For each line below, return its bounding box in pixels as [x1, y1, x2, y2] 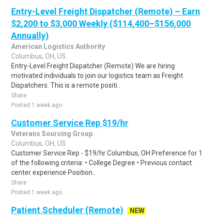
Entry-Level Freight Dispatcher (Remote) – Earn [11, 6, 200, 16]
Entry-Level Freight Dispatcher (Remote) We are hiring [11, 62, 175, 70]
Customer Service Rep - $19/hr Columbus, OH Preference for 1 [11, 149, 202, 157]
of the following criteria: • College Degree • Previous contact [11, 159, 192, 167]
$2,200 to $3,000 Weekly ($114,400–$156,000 [11, 18, 191, 29]
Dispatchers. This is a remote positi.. [11, 81, 120, 89]
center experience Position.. [11, 169, 95, 176]
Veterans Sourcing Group [11, 130, 93, 138]
